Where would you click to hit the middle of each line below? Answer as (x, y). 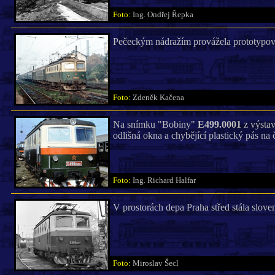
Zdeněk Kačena (161, 98)
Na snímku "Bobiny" (155, 124)
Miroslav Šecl (158, 263)
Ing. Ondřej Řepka (165, 15)
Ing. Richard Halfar (167, 180)
